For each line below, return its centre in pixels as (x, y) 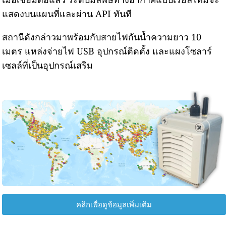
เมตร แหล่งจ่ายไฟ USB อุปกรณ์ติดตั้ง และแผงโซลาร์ (107, 51)
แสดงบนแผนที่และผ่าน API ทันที (67, 14)
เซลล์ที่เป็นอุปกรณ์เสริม (48, 65)
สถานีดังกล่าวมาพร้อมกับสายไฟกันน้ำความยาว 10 (102, 37)
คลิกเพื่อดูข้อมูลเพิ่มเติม (114, 205)
